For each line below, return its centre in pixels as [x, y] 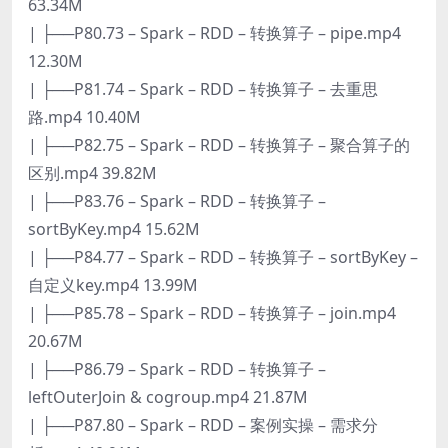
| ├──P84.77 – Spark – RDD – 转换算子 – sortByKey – [223, 256]
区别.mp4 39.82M [92, 172]
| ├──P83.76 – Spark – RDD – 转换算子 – [177, 200]
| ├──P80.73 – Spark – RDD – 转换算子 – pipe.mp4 [214, 32]
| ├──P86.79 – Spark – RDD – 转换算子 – [177, 368]
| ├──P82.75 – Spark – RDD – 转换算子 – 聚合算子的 [219, 144]
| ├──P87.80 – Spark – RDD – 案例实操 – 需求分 [203, 424]
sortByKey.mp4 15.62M [114, 228]
